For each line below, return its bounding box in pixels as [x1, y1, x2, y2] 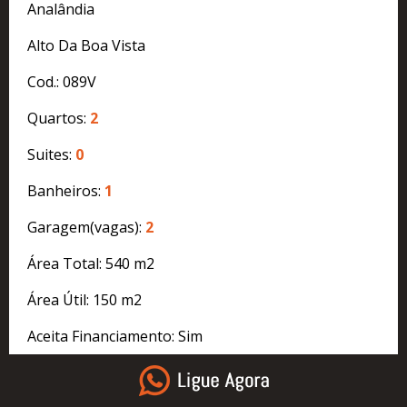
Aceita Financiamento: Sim [27, 325, 203, 346]
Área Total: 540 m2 [27, 253, 154, 273]
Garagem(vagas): [27, 216, 145, 237]
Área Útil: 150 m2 [27, 289, 142, 310]
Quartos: [27, 107, 90, 128]
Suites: [27, 144, 75, 164]
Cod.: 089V [27, 71, 96, 92]
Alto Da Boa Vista [27, 35, 145, 55]
